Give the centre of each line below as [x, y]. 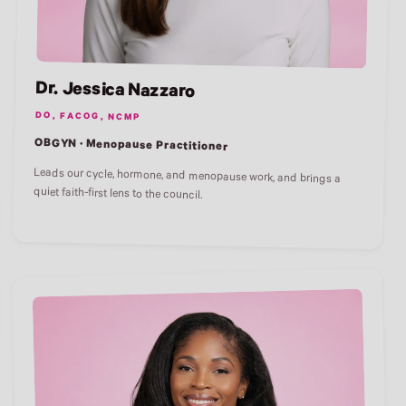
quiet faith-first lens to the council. [118, 195]
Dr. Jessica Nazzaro [116, 93]
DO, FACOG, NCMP [88, 118]
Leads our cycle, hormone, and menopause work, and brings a [188, 178]
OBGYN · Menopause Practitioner [132, 146]
